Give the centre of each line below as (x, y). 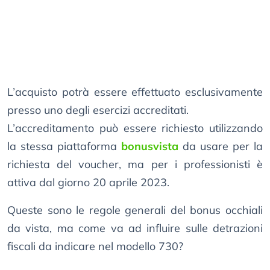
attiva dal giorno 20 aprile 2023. (88, 183)
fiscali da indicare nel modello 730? (95, 246)
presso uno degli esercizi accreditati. (98, 110)
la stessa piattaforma (64, 146)
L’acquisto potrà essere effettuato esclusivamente (135, 92)
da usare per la (221, 146)
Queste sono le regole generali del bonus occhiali (135, 210)
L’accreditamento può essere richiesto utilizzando (135, 128)
